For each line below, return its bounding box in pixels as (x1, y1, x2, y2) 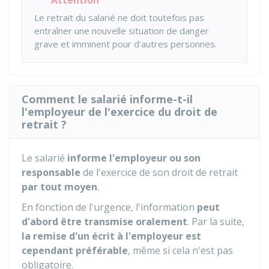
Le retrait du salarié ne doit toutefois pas (34, 11, 204, 23)
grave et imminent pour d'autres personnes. (34, 38, 217, 50)
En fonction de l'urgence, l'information (22, 201, 195, 214)
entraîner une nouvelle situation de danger (34, 25, 209, 37)
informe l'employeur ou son (65, 151, 201, 165)
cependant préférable (22, 244, 128, 257)
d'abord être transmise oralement (22, 215, 187, 228)
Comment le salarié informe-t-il (22, 92, 193, 106)
